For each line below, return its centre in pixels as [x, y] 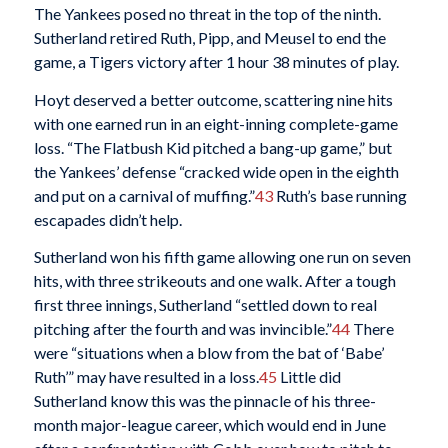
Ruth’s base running [339, 195]
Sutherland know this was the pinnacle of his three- [204, 401]
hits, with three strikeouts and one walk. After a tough [214, 281]
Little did [308, 377]
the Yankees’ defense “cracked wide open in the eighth [216, 171]
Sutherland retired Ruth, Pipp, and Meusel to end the [209, 38]
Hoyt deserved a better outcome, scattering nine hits [213, 99]
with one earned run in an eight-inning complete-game [215, 123]
